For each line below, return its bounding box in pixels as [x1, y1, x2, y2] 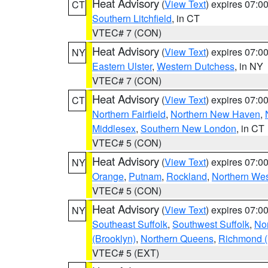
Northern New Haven [170, 107, 260, 121]
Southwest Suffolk [172, 217, 249, 231]
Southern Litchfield [92, 11, 172, 25]
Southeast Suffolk [92, 217, 167, 231]
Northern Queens [141, 232, 214, 245]
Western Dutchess [157, 59, 234, 73]
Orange [92, 169, 124, 183]
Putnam [129, 169, 162, 183]
